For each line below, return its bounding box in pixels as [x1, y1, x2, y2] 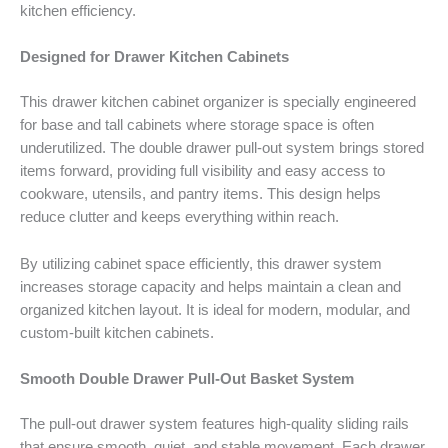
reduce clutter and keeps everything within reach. [20, 209, 339, 226]
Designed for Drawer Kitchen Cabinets [20, 49, 289, 66]
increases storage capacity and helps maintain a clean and [20, 278, 401, 295]
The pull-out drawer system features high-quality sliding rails [20, 415, 409, 432]
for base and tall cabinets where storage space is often [20, 117, 374, 134]
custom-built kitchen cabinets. [20, 324, 214, 341]
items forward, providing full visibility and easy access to [20, 163, 385, 180]
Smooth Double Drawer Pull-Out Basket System [20, 370, 354, 387]
